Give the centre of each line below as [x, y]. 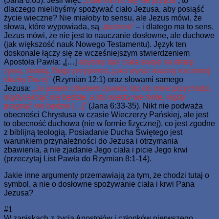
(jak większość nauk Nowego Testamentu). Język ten [95, 44]
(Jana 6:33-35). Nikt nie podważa [145, 106]
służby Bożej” [27, 79]
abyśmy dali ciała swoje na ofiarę [136, 62]
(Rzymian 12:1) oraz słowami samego [117, 79]
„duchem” [117, 26]
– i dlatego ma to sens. [174, 26]
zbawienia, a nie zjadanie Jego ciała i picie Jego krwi [96, 150]
